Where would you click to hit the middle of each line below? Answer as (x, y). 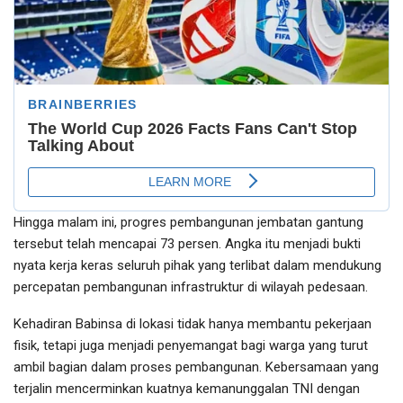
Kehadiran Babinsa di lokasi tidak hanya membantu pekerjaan (193, 324)
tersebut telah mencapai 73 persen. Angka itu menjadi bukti (187, 244)
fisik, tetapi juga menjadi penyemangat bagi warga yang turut (191, 346)
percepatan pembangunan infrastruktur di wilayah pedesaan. (191, 287)
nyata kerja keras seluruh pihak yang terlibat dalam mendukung (197, 266)
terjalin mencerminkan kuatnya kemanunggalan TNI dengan (187, 389)
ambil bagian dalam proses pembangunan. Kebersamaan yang (196, 367)
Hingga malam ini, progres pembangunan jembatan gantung (188, 223)
